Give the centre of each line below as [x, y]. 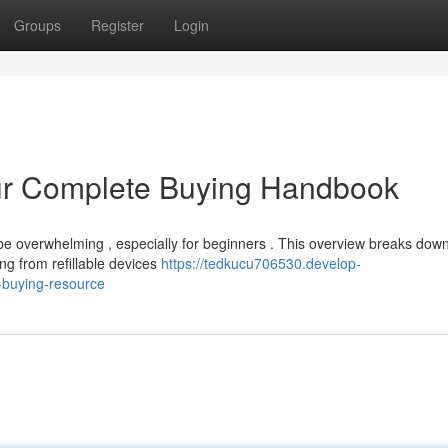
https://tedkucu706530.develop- [261, 263]
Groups [37, 25]
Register [117, 25]
